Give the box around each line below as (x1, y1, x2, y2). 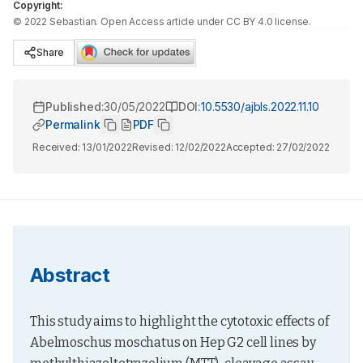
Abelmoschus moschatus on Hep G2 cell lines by (30, 335, 316, 350)
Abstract (30, 263, 110, 287)
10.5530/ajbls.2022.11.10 (201, 100, 319, 113)
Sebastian (49, 15, 96, 28)
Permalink (45, 117, 100, 131)
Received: (32, 141, 83, 153)
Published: (45, 100, 105, 113)
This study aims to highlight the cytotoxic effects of (30, 314, 329, 329)
